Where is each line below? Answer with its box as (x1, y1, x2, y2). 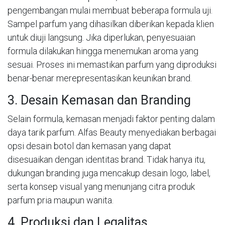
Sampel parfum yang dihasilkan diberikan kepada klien (8, 18, 214, 29)
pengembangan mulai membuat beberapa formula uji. (8, 5, 212, 16)
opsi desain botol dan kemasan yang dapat (8, 140, 171, 151)
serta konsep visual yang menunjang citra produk (8, 181, 195, 192)
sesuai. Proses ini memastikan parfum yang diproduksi (8, 59, 216, 70)
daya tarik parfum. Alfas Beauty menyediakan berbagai (8, 127, 216, 138)
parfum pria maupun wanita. (8, 194, 114, 205)
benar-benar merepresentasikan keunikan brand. (8, 72, 192, 83)
